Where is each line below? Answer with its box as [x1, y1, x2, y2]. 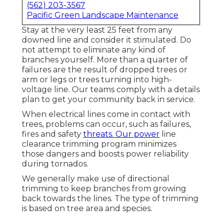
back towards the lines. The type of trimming [22, 194, 199, 204]
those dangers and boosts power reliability [22, 149, 189, 159]
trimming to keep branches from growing [22, 184, 186, 194]
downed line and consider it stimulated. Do [22, 35, 191, 45]
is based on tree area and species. [22, 204, 152, 214]
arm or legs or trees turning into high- [22, 75, 172, 85]
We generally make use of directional [22, 174, 169, 184]
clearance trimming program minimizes [22, 139, 176, 149]
